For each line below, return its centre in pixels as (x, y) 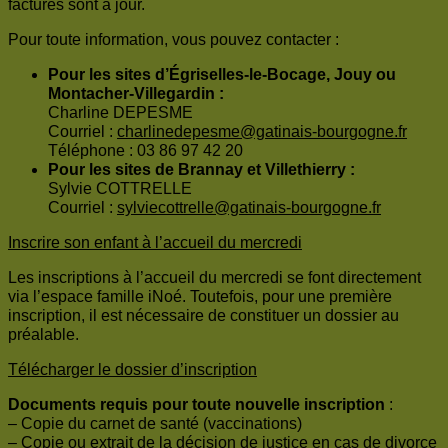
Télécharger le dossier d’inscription (132, 370)
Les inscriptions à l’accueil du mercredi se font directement (214, 278)
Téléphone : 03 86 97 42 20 (145, 151)
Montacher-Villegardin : (136, 94)
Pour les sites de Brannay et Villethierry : (201, 170)
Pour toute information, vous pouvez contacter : (173, 40)
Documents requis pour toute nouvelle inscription (196, 405)
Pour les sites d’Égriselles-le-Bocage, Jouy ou (222, 75)
